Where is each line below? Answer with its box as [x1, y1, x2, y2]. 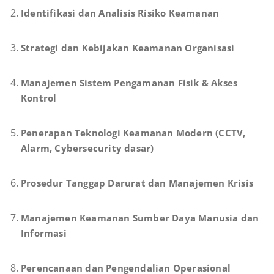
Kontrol [21, 91, 57, 104]
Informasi [21, 226, 67, 239]
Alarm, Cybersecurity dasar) [21, 141, 154, 154]
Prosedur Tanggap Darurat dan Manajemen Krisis [21, 176, 253, 189]
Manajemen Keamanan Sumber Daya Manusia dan [21, 211, 259, 224]
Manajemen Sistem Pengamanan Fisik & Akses [21, 76, 238, 89]
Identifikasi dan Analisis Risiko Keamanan [21, 6, 220, 19]
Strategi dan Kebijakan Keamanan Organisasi [21, 41, 235, 54]
